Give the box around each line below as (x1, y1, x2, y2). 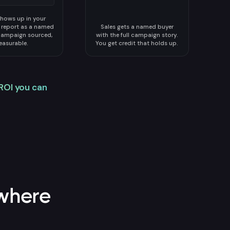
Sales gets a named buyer (100, 23, 174, 31)
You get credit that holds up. (95, 40, 179, 47)
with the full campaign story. (95, 31, 178, 39)
